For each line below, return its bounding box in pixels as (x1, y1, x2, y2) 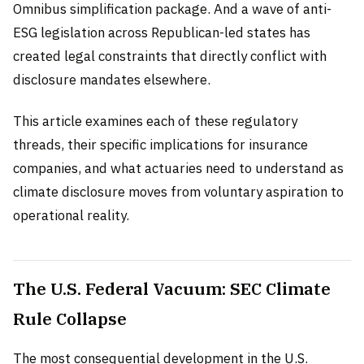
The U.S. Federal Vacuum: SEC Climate (13, 277, 331, 300)
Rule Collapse (13, 307, 127, 330)
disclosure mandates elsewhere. (13, 70, 210, 89)
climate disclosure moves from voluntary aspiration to (13, 182, 344, 201)
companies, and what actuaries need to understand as (13, 158, 344, 177)
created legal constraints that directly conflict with (13, 46, 327, 65)
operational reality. (13, 206, 129, 224)
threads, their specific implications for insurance (13, 135, 308, 154)
